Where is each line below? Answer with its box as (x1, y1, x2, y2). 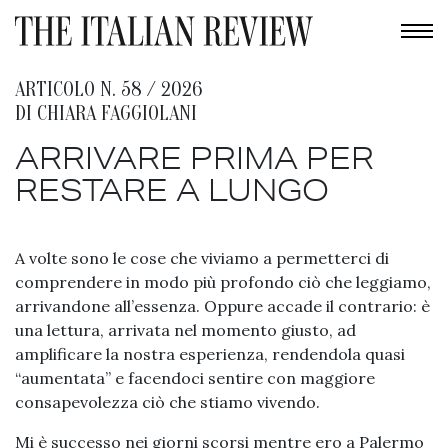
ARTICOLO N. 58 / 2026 (15, 78, 202, 102)
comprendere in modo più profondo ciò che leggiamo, (15, 272, 431, 293)
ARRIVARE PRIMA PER (15, 140, 374, 176)
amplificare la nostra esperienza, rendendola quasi (15, 344, 405, 365)
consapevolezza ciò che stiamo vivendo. (15, 392, 320, 413)
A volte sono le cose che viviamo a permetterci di (15, 248, 389, 269)
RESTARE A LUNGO (15, 172, 329, 208)
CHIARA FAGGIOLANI (37, 102, 197, 126)
